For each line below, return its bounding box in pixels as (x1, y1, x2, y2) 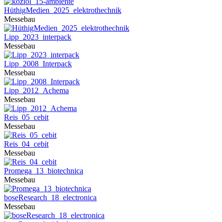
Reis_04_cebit (4, 140, 49, 148)
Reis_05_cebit (4, 113, 49, 121)
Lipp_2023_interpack (4, 33, 71, 41)
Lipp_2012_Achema (4, 86, 69, 95)
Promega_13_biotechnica (4, 166, 83, 175)
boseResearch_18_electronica (4, 193, 97, 202)
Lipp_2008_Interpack (4, 59, 72, 68)
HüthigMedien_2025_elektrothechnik (4, 6, 121, 14)
